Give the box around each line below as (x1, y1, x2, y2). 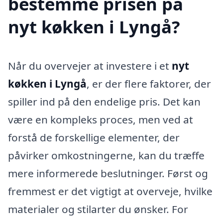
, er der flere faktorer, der (87, 77, 211, 91)
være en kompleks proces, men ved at (8, 112, 193, 127)
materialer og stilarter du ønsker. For (8, 202, 188, 217)
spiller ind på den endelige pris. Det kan (8, 95, 201, 109)
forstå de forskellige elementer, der (8, 130, 180, 145)
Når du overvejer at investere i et (8, 59, 172, 73)
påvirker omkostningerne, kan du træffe (8, 148, 205, 163)
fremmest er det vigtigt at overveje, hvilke (8, 184, 213, 199)
